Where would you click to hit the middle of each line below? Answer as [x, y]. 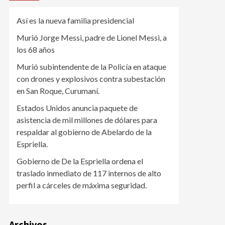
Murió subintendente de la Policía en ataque [91, 67]
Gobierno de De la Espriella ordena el [80, 161]
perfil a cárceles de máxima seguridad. [82, 185]
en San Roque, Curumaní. [58, 91]
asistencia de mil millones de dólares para [87, 120]
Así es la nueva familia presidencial [75, 21]
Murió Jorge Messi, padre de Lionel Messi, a [92, 38]
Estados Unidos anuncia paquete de [77, 108]
